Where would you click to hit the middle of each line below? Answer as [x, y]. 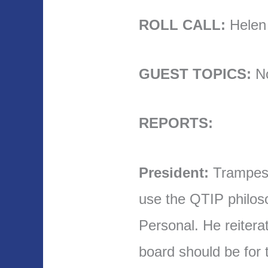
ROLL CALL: [182, 25]
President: [174, 172]
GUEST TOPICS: [195, 74]
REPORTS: [176, 123]
